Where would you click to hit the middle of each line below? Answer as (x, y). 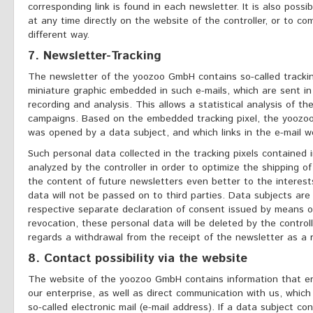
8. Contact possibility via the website (138, 259)
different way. (59, 35)
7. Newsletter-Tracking (95, 56)
